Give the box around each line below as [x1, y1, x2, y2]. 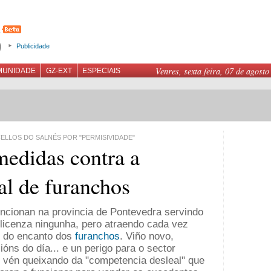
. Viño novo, [120, 230, 174, 242]
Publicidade [16, 42, 50, 50]
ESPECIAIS [82, 67, 120, 75]
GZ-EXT [46, 67, 72, 75]
